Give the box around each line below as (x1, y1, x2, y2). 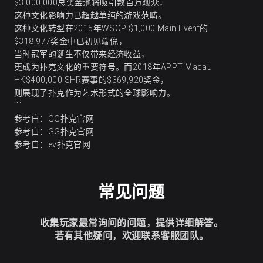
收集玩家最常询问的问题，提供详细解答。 (40, 218, 223, 228)
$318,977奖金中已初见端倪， (14, 36, 127, 46)
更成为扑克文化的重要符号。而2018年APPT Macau (14, 62, 213, 72)
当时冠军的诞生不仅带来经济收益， (14, 49, 150, 59)
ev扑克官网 (48, 140, 91, 150)
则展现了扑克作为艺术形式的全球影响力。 (14, 88, 175, 98)
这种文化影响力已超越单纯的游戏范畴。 (14, 11, 167, 21)
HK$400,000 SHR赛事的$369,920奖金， (14, 75, 169, 85)
